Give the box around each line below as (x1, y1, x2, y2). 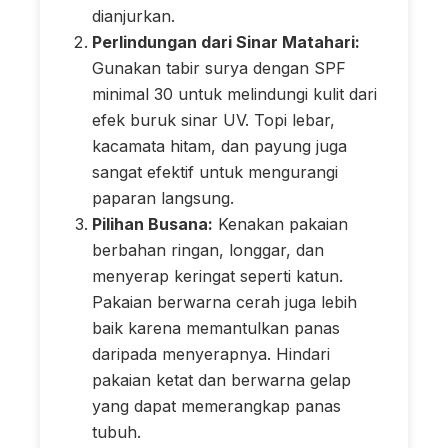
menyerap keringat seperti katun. (92, 265, 343, 286)
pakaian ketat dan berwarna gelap (92, 369, 351, 390)
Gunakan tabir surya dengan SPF (92, 57, 346, 78)
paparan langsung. (92, 187, 234, 208)
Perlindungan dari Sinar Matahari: (92, 31, 360, 52)
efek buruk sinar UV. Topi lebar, (92, 109, 335, 130)
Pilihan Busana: (92, 213, 213, 234)
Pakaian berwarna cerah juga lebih (92, 291, 357, 312)
